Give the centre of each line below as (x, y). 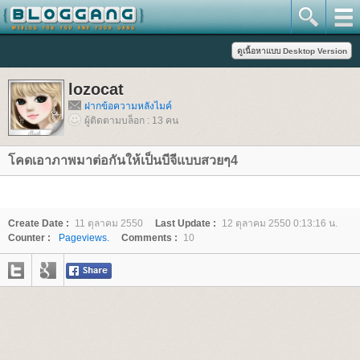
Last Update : (186, 223)
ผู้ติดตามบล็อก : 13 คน (131, 121)
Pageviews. (84, 238)
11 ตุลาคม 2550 (109, 223)
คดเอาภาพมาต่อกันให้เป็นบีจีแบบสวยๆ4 (123, 160)
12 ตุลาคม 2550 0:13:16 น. (280, 223)
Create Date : (39, 223)
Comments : (149, 238)
